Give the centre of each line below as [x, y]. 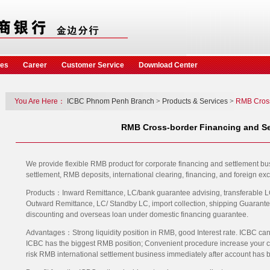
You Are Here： [37, 101]
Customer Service [93, 65]
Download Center [168, 65]
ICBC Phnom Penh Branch [111, 101]
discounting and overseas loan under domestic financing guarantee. [137, 215]
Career [35, 65]
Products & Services [195, 101]
